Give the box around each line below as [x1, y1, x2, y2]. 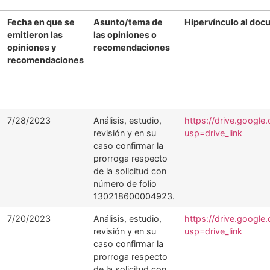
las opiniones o [93, 30, 157, 40]
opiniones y [7, 42, 56, 52]
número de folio [93, 178, 157, 189]
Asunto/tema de [93, 17, 163, 27]
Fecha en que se [7, 17, 75, 27]
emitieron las [7, 30, 63, 40]
